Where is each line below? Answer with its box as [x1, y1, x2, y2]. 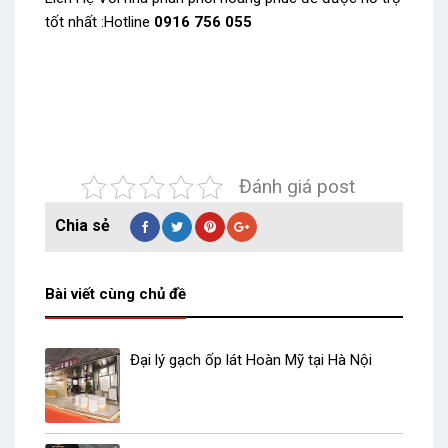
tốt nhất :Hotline [45, 12, 154, 31]
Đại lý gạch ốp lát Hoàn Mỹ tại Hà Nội [130, 351, 372, 370]
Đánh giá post [238, 175, 355, 199]
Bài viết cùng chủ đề [45, 285, 186, 304]
